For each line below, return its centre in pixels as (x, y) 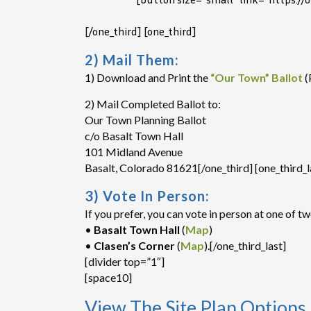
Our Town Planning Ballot (145, 120)
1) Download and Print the (148, 77)
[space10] (108, 277)
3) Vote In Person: (147, 196)
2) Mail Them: (132, 60)
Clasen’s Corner (134, 245)
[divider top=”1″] (125, 261)
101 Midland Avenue (134, 152)
